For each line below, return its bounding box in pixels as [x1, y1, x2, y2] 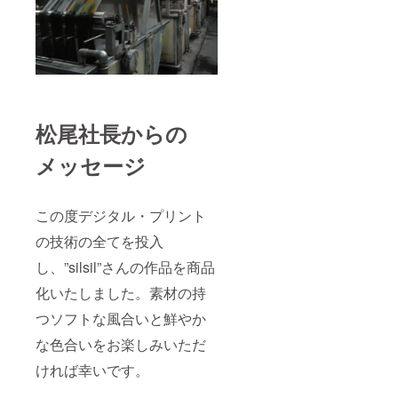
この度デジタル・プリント [36, 205, 206, 227]
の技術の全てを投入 [36, 231, 163, 252]
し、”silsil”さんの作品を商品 [36, 257, 215, 278]
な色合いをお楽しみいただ [36, 334, 206, 355]
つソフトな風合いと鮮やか [36, 308, 206, 330]
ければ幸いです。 [36, 360, 149, 381]
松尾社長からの [36, 118, 187, 149]
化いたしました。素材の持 [36, 283, 206, 304]
